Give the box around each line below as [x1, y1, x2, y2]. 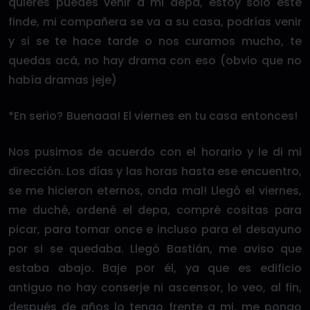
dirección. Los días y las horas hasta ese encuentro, [8, 163, 302, 179]
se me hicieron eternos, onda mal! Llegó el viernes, [8, 183, 302, 199]
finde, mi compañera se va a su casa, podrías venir [8, 14, 302, 30]
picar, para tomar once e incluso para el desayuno [8, 221, 302, 237]
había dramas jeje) [8, 72, 117, 88]
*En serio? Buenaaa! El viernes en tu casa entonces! [8, 108, 298, 124]
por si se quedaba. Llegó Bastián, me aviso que [8, 241, 302, 257]
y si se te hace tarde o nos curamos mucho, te [8, 33, 302, 49]
